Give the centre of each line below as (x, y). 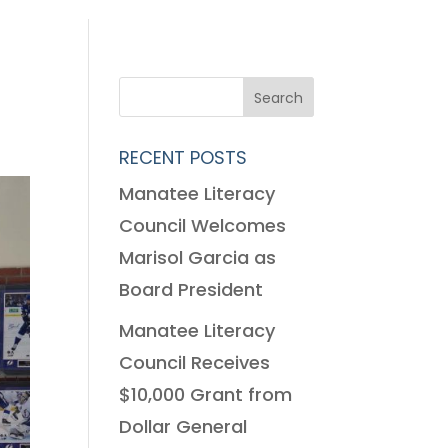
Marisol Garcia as (198, 258)
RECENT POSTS (183, 158)
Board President (191, 290)
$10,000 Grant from (206, 395)
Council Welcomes (203, 226)
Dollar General (183, 427)
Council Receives (195, 363)
